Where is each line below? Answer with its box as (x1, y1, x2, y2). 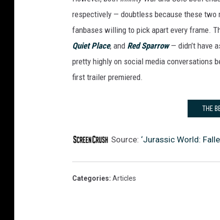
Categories (72, 174, 109, 183)
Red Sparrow (127, 41, 169, 51)
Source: (109, 135, 141, 145)
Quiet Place (72, 41, 110, 51)
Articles (112, 174, 136, 183)
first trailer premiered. (72, 72, 143, 82)
